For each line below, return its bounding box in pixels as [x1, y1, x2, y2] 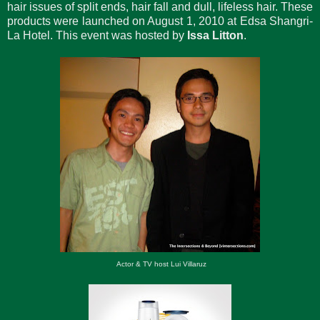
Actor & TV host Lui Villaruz [114, 259, 206, 268]
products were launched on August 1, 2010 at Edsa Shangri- [7, 14, 313, 27]
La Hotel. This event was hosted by [7, 29, 187, 41]
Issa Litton [187, 29, 244, 41]
